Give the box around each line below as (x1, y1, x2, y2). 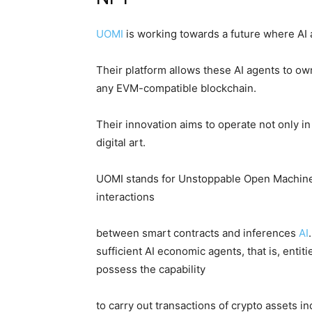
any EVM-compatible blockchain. (96, 81, 256, 95)
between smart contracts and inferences (96, 226, 299, 240)
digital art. (96, 136, 148, 149)
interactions (96, 190, 155, 203)
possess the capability (96, 263, 205, 276)
